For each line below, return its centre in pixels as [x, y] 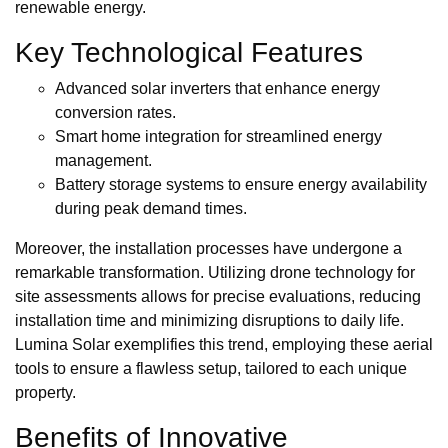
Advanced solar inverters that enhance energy [217, 88]
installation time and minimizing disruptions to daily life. [209, 320]
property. [45, 392]
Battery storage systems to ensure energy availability [241, 184]
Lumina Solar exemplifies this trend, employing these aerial [224, 344]
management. [103, 160]
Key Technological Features [189, 52]
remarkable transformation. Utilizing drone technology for [215, 272]
